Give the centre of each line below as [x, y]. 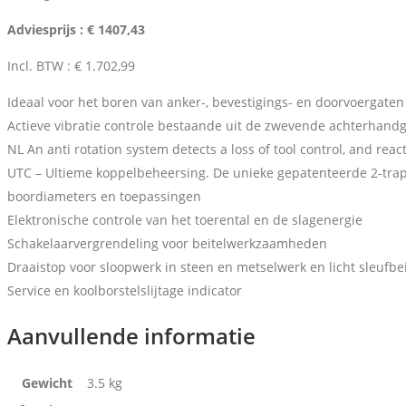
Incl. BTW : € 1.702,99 [71, 66]
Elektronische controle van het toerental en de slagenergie [185, 220]
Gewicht [47, 383]
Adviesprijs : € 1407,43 [76, 30]
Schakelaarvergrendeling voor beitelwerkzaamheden [167, 244]
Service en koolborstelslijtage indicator [125, 291]
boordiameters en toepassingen [104, 197]
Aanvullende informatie [131, 336]
